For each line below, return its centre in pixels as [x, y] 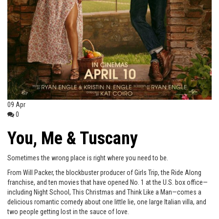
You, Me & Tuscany [73, 138]
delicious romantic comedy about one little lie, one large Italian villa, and [107, 202]
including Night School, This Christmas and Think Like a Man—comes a [104, 192]
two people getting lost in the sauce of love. [68, 211]
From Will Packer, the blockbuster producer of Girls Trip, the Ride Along [104, 172]
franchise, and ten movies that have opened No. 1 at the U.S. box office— [108, 182]
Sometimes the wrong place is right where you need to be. [88, 158]
